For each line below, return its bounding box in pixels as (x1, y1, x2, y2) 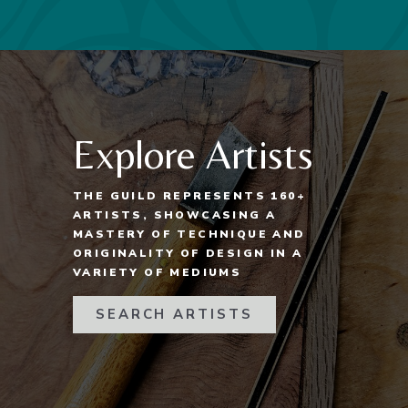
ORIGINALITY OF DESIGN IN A (72, 245, 303, 260)
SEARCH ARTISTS (95, 304, 253, 323)
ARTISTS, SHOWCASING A (72, 207, 277, 222)
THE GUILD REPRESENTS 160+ (72, 188, 306, 203)
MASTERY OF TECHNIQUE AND (72, 226, 306, 241)
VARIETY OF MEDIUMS (72, 264, 242, 280)
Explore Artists (72, 130, 313, 178)
